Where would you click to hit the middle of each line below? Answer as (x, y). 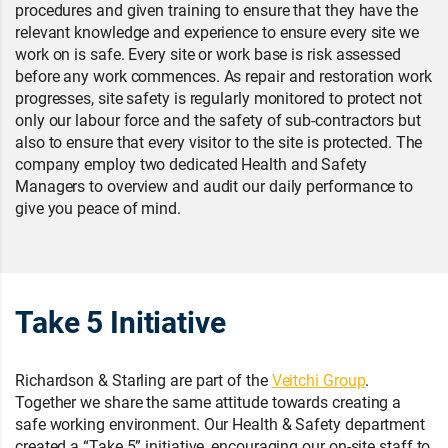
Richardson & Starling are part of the (143, 379)
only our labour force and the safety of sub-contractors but (218, 119)
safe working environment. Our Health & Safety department (220, 423)
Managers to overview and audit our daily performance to (214, 185)
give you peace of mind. (98, 207)
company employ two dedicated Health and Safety (191, 163)
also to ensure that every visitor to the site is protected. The (219, 141)
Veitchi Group (318, 379)
